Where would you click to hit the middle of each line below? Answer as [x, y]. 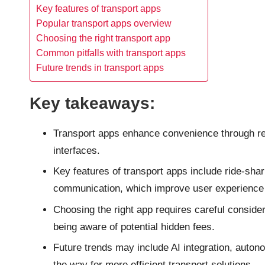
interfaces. [77, 151]
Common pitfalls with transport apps [111, 53]
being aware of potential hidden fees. [134, 227]
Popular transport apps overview [104, 23]
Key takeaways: [92, 103]
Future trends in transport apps [100, 67]
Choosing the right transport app [103, 38]
